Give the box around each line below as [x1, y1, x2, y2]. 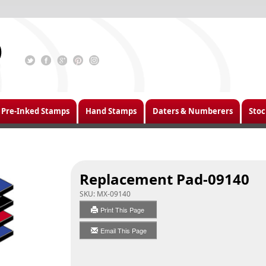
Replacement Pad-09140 [80, 169, 249, 189]
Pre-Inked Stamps [1, 106, 69, 116]
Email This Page [100, 226, 147, 235]
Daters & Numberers [153, 106, 233, 116]
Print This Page [100, 205, 146, 214]
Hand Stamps [85, 106, 137, 116]
